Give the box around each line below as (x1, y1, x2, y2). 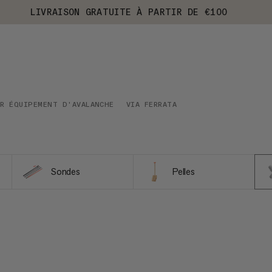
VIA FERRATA (126, 100, 177, 109)
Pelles (172, 166, 195, 177)
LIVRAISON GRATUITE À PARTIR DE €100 (30, 6, 228, 18)
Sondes (50, 166, 80, 177)
